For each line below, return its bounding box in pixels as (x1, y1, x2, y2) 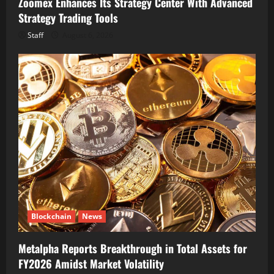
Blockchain (31, 210, 72, 221)
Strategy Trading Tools (18, 9, 118, 26)
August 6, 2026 (61, 29, 113, 40)
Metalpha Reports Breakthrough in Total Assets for (18, 240, 247, 256)
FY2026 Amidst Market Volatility (18, 255, 164, 272)
